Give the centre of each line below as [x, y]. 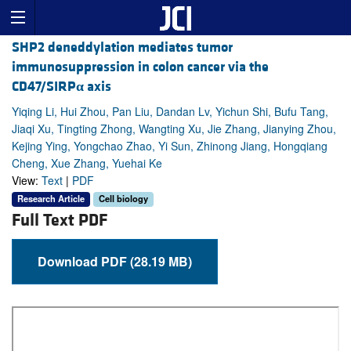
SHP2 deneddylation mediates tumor [122, 48]
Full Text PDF [60, 220]
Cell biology [123, 199]
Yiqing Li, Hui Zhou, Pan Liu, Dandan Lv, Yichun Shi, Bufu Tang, [170, 112]
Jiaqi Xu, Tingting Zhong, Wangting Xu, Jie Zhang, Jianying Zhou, [174, 129]
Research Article [51, 199]
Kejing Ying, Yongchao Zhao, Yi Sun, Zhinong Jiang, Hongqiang [170, 146]
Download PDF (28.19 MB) [161, 261]
